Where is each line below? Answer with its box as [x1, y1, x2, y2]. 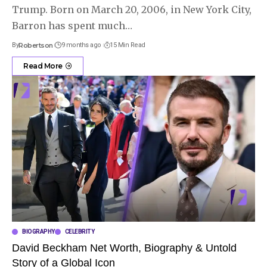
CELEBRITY [64, 228, 94, 235]
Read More [23, 61, 63, 71]
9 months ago [61, 41, 101, 49]
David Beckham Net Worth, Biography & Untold [12, 242, 237, 254]
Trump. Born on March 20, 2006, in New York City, [12, 4, 252, 16]
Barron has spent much [12, 20, 125, 32]
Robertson [18, 41, 53, 50]
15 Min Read [110, 41, 145, 49]
